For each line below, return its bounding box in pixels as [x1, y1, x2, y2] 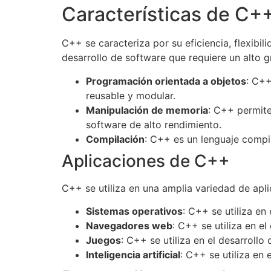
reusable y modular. [86, 89, 175, 102]
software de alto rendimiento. [86, 118, 221, 131]
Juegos [86, 233, 121, 246]
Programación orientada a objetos [86, 74, 246, 87]
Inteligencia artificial [86, 248, 180, 261]
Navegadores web [86, 219, 172, 232]
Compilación [86, 132, 145, 145]
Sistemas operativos [86, 204, 183, 217]
